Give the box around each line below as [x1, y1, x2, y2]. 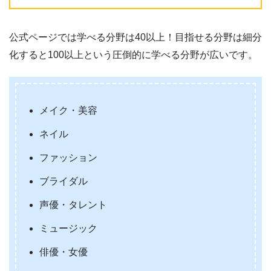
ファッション [39, 152, 98, 163]
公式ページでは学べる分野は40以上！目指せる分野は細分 [9, 31, 262, 42]
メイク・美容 [39, 105, 98, 116]
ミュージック [39, 223, 98, 233]
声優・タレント [39, 199, 108, 210]
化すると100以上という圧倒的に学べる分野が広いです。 [9, 49, 258, 60]
